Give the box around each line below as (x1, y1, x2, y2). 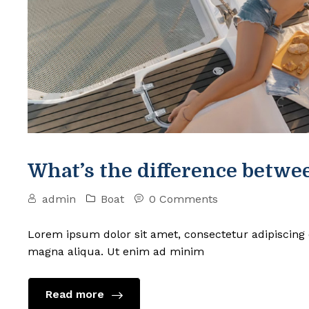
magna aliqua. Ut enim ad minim (28, 244, 204, 258)
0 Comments (149, 192, 218, 206)
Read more (46, 287, 108, 301)
